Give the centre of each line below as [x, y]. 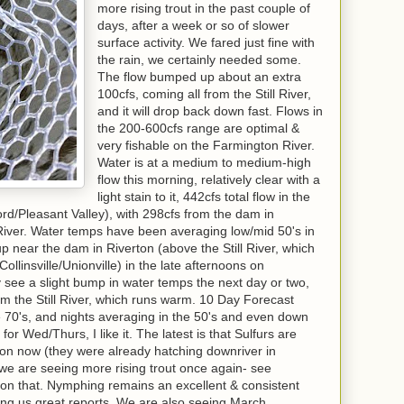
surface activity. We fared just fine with [206, 42]
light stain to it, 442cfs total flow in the [204, 197]
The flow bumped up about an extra [199, 77]
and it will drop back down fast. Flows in [210, 111]
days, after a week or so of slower [193, 25]
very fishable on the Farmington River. [206, 145]
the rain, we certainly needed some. [199, 60]
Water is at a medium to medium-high [204, 162]
